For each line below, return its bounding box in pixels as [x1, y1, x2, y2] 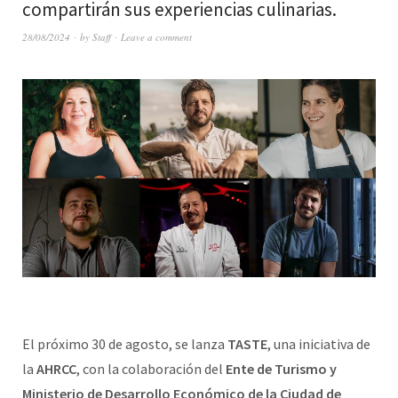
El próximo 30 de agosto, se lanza [22, 335, 227, 354]
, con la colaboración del [76, 360, 226, 378]
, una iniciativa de [267, 335, 370, 354]
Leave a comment [121, 30, 192, 44]
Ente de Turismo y [226, 360, 337, 378]
